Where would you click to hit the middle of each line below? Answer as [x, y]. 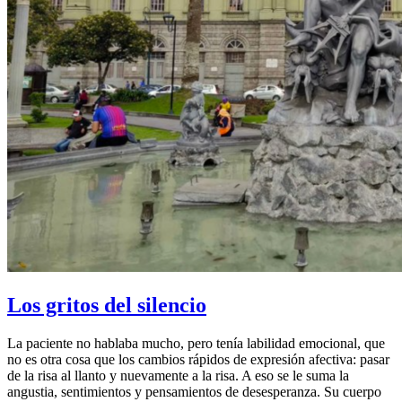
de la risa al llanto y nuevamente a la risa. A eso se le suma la [178, 375]
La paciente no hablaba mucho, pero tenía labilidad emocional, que [196, 343]
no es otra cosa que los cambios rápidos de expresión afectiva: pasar [198, 359]
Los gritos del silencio [107, 305]
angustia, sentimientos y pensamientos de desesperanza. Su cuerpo [194, 391]
